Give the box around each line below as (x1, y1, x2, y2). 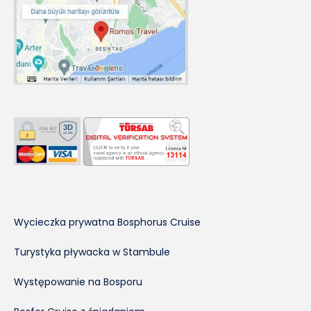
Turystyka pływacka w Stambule (14, 244, 170, 259)
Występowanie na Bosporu (14, 274, 142, 289)
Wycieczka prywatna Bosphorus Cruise (14, 215, 201, 229)
